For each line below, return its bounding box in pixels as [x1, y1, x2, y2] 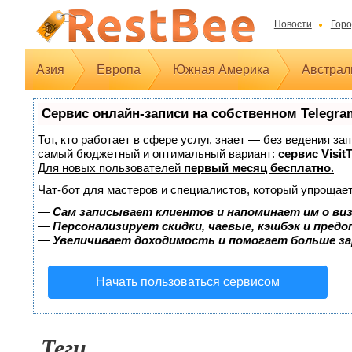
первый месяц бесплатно [184, 161, 331, 174]
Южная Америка [173, 63, 269, 76]
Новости [273, 19, 312, 30]
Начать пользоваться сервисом [96, 275, 280, 288]
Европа [97, 63, 141, 76]
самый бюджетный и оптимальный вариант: [38, 147, 278, 160]
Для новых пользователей [38, 161, 184, 174]
